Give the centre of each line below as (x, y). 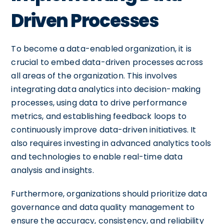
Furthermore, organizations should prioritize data (109, 193)
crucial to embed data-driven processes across (107, 62)
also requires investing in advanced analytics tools (111, 143)
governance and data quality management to (103, 207)
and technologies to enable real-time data (97, 156)
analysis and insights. (52, 170)
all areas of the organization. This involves (94, 75)
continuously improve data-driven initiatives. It (104, 129)
